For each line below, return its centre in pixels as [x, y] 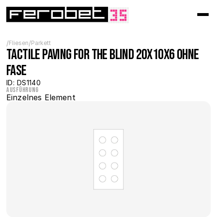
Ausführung [23, 90]
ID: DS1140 [24, 83]
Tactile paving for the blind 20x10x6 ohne [103, 55]
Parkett [41, 43]
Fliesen [19, 43]
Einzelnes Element [41, 97]
